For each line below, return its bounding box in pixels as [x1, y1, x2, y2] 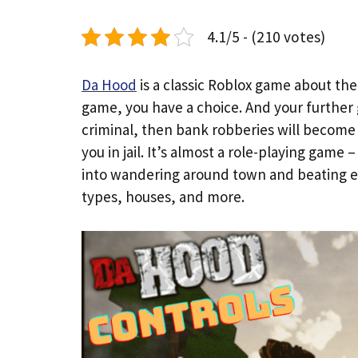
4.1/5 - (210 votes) [207, 27, 325, 46]
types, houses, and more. [82, 187, 245, 206]
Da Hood [82, 75, 137, 94]
